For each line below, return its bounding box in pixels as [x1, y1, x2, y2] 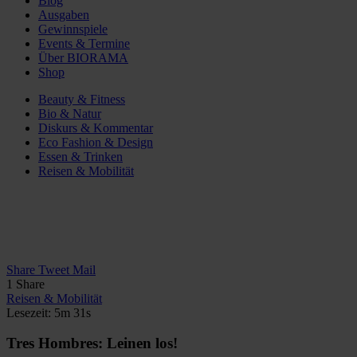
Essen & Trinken [38, 149, 123, 163]
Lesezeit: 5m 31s [6, 305, 91, 320]
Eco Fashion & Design [38, 135, 153, 149]
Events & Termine [38, 36, 130, 50]
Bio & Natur [38, 106, 101, 120]
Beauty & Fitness [38, 92, 125, 106]
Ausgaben [38, 7, 89, 22]
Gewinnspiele [38, 22, 108, 36]
